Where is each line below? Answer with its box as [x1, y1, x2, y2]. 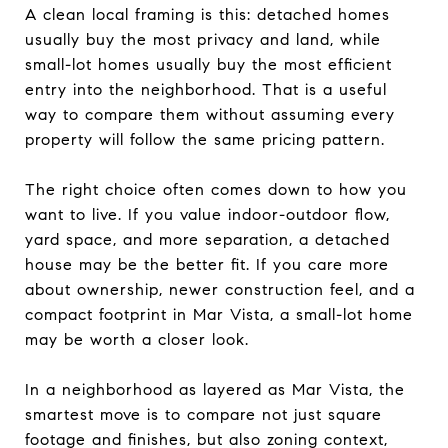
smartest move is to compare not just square [25, 404, 382, 424]
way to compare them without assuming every [25, 104, 395, 124]
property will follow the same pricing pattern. [25, 129, 385, 149]
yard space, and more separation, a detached [25, 229, 390, 249]
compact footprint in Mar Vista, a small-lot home [25, 304, 413, 324]
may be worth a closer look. [25, 329, 249, 349]
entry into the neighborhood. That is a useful [25, 79, 387, 99]
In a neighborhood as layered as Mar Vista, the [25, 379, 405, 399]
